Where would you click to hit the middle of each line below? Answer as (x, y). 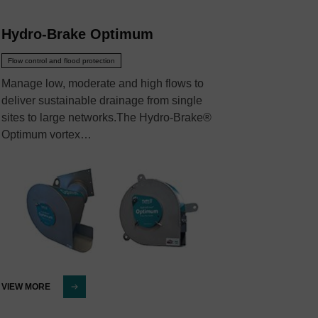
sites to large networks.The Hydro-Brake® (106, 117)
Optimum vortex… (46, 135)
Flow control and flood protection (61, 61)
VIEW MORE (26, 287)
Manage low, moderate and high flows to (103, 83)
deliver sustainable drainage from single (102, 100)
